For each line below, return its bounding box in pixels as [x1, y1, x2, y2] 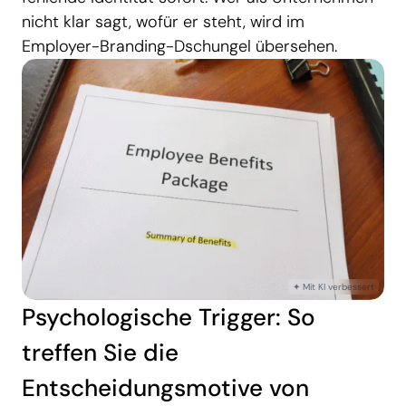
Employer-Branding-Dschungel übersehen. [22, 34, 337, 57]
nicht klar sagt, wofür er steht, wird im [22, 10, 304, 33]
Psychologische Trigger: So [22, 302, 315, 333]
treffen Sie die [22, 337, 179, 369]
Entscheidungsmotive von [22, 372, 309, 404]
